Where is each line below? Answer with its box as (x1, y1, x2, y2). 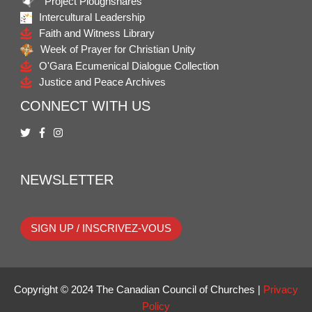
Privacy (263, 283, 298, 295)
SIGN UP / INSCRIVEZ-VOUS (31, 222, 172, 234)
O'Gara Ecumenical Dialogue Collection (39, 60, 219, 72)
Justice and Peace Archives (39, 76, 166, 88)
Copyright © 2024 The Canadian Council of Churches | (14, 283, 263, 295)
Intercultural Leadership (39, 11, 146, 23)
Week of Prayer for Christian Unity (40, 44, 196, 56)
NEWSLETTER (20, 171, 114, 187)
